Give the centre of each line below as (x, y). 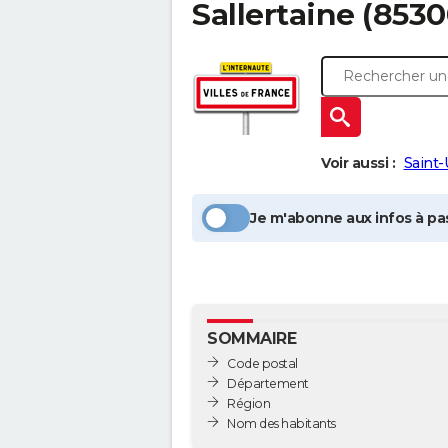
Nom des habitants (281, 423)
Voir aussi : (358, 163)
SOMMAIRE (251, 338)
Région (248, 403)
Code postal (262, 363)
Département (268, 383)
